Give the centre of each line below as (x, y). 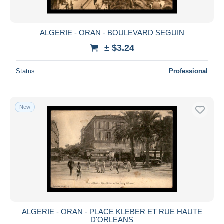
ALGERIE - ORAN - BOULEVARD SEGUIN (112, 32)
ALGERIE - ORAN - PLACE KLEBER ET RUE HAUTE (112, 211)
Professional (188, 71)
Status (25, 71)
